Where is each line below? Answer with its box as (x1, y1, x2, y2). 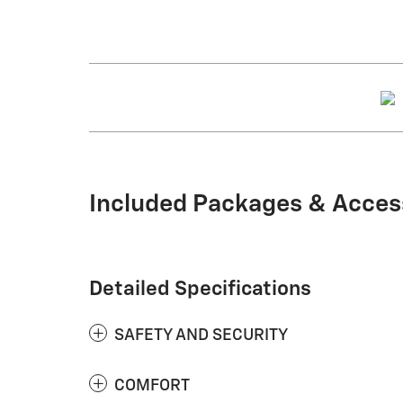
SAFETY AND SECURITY (114, 327, 288, 345)
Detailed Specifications (89, 279, 311, 300)
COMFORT (114, 378, 190, 395)
